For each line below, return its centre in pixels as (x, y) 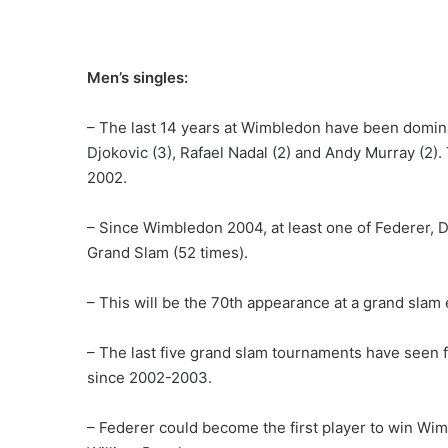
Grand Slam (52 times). (167, 252)
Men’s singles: (137, 77)
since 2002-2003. (149, 377)
